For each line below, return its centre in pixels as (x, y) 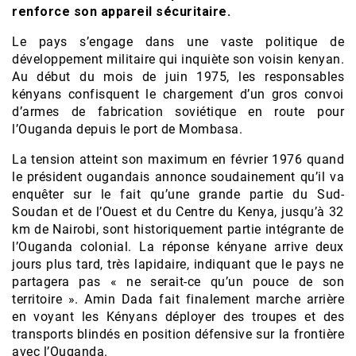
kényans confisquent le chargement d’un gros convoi (178, 95)
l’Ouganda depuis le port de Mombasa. (127, 130)
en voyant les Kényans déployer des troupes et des (178, 317)
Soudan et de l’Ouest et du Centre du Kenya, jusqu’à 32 (178, 212)
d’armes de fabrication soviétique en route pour (178, 112)
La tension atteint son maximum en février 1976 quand (178, 160)
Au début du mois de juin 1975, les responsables (178, 77)
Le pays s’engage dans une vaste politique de (178, 42)
